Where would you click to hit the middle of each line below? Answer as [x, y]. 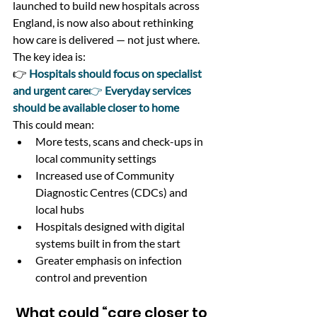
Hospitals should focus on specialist [116, 73]
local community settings [96, 158]
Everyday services [149, 90]
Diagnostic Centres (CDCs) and [113, 192]
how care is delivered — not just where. [106, 39]
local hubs [60, 209]
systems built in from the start [108, 243]
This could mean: [53, 124]
